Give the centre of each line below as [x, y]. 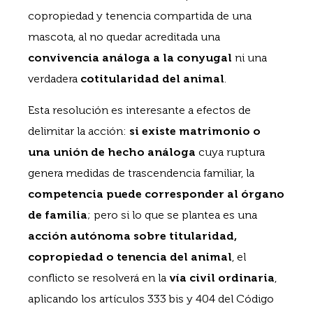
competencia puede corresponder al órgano [156, 194]
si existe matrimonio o [195, 131]
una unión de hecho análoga [112, 152]
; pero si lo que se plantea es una [172, 214]
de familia [58, 214]
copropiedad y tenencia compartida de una [140, 16]
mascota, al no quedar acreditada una [124, 37]
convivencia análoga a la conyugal [130, 58]
